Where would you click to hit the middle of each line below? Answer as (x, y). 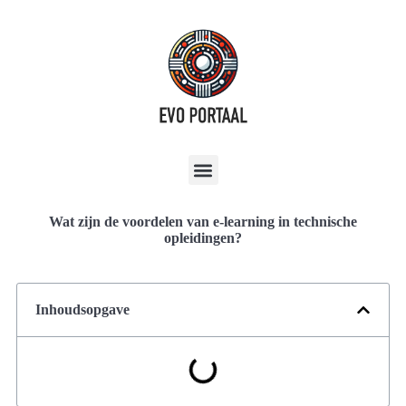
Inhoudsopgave (82, 309)
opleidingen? (203, 238)
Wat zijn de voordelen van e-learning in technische (203, 222)
